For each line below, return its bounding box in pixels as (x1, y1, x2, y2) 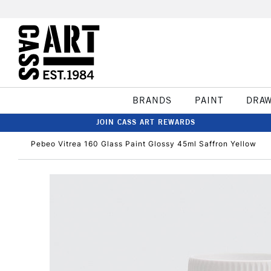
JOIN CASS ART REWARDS (96, 117, 195, 126)
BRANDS (132, 94, 172, 106)
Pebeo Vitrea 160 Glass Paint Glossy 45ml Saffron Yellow (31, 139, 256, 148)
